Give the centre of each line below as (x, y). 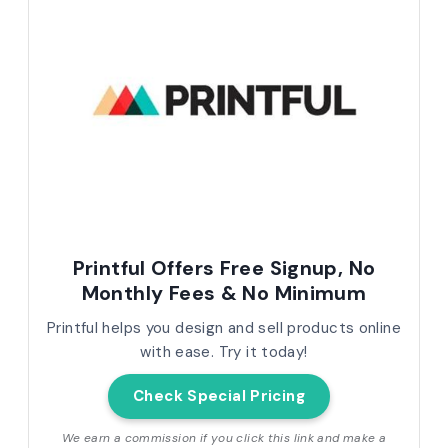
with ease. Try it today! (224, 352)
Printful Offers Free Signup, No (224, 268)
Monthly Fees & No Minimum (224, 293)
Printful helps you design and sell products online (223, 328)
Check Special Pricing (219, 396)
